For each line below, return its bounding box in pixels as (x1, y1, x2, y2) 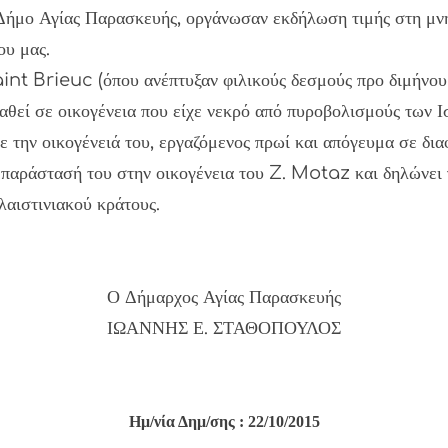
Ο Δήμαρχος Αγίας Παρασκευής (107, 287, 341, 307)
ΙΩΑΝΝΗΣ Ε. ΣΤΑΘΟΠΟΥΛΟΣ (107, 318, 341, 338)
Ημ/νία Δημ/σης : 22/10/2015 (128, 413, 320, 430)
